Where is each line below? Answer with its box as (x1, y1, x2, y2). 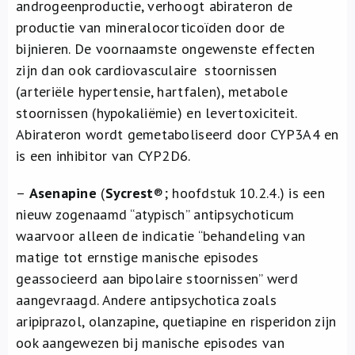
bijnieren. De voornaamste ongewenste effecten (16, 40, 315, 58)
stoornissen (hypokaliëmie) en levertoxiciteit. (16, 104, 297, 122)
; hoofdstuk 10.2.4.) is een (163, 184, 325, 202)
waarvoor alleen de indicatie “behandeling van (16, 227, 306, 245)
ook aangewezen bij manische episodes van (16, 334, 284, 352)
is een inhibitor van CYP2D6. (16, 147, 191, 165)
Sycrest (105, 184, 154, 202)
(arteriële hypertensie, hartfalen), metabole (16, 82, 288, 101)
